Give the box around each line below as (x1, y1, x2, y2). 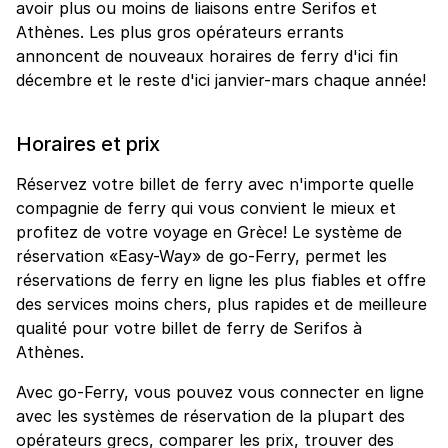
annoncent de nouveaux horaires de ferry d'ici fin (16, 45, 398, 66)
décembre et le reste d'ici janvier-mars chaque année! (16, 69, 426, 90)
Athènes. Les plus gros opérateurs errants (16, 21, 344, 42)
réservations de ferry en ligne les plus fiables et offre (16, 269, 426, 290)
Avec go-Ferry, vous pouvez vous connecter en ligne (16, 381, 424, 402)
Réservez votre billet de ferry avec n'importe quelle (16, 173, 414, 194)
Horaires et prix (16, 131, 160, 156)
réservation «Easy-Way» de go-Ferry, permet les (16, 245, 387, 266)
